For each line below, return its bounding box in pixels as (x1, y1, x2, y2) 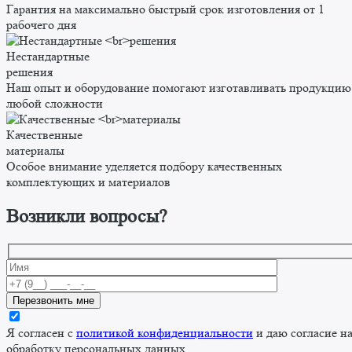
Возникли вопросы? (6, 206, 167, 228)
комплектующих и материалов (6, 174, 170, 190)
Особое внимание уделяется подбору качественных (6, 159, 282, 174)
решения (6, 64, 53, 80)
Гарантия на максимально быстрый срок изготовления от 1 (6, 2, 324, 17)
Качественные (6, 127, 82, 143)
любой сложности (6, 96, 103, 112)
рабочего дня (6, 17, 76, 33)
